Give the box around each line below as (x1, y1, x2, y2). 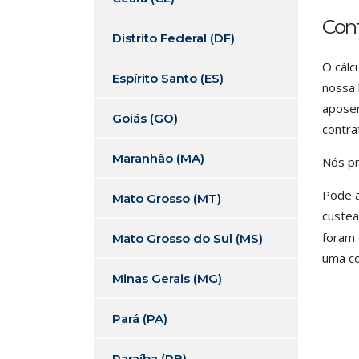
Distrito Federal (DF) (112, 30, 235, 46)
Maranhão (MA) (112, 151, 204, 166)
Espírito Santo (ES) (112, 71, 224, 86)
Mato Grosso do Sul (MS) (112, 231, 263, 246)
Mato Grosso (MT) (112, 191, 221, 206)
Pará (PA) (112, 311, 167, 326)
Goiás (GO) (112, 111, 178, 126)
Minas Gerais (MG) (112, 271, 222, 286)
